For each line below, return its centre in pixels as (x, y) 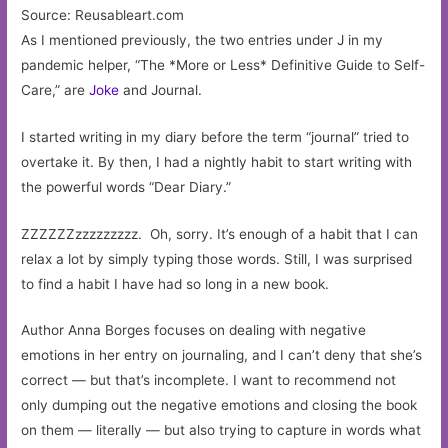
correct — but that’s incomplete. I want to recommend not (209, 380)
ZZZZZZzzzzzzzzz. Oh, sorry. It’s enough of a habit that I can (220, 233)
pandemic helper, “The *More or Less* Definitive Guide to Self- (223, 64)
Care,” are (53, 89)
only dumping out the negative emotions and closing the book (219, 405)
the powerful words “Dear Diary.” (126, 186)
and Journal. (163, 89)
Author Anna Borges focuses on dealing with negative (194, 330)
